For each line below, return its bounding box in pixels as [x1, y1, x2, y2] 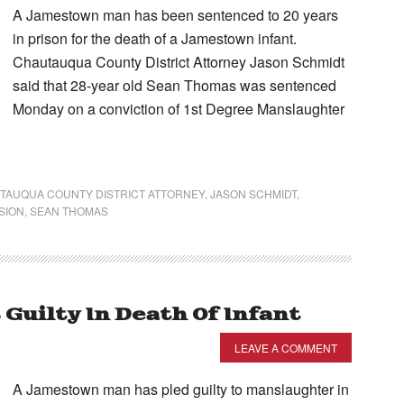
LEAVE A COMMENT [234, 340, 337, 355]
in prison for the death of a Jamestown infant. [13, 28, 297, 49]
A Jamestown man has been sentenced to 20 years [13, 5, 338, 25]
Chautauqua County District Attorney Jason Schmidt [13, 51, 344, 72]
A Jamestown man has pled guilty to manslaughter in [13, 379, 349, 399]
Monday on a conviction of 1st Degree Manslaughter [13, 98, 344, 119]
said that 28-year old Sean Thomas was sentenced [13, 75, 336, 96]
